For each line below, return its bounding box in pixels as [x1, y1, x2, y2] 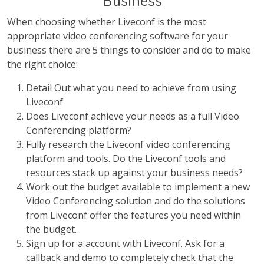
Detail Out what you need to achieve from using [26, 81, 236, 94]
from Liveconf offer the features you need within [26, 209, 241, 222]
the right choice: [7, 58, 78, 71]
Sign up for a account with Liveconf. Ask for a [26, 237, 225, 250]
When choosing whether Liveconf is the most [7, 15, 206, 28]
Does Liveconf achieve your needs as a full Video [26, 110, 239, 123]
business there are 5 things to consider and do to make [7, 44, 251, 57]
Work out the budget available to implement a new [26, 180, 250, 193]
